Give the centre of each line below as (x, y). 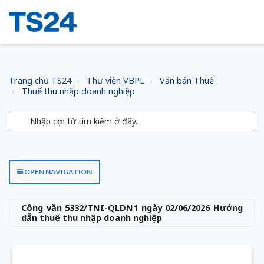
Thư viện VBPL (115, 80)
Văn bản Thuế (187, 80)
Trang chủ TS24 (40, 80)
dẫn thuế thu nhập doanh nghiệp (92, 217)
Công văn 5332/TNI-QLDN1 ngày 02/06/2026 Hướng (132, 207)
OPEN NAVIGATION (57, 172)
